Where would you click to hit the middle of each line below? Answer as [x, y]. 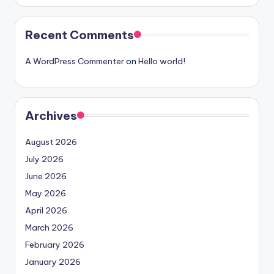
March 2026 [49, 228]
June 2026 [46, 176]
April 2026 [46, 211]
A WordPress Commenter [75, 61]
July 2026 [44, 159]
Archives [51, 116]
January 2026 [53, 262]
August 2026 [51, 142]
